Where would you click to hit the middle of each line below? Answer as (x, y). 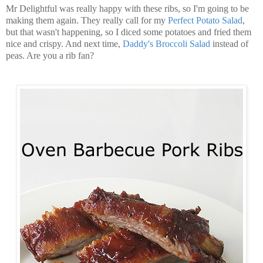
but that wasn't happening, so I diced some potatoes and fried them (129, 32)
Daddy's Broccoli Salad (166, 44)
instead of (229, 44)
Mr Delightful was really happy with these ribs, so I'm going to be (127, 9)
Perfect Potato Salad (205, 21)
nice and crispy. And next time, (64, 44)
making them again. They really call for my (87, 21)
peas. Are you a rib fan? (50, 56)
